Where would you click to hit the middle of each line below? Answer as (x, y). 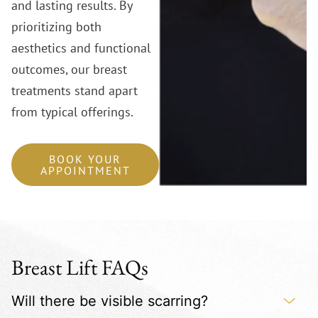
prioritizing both (56, 26)
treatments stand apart (75, 90)
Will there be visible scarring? (110, 301)
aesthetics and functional (81, 48)
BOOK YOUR (85, 159)
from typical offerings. (72, 111)
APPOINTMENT (85, 170)
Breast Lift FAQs (80, 267)
